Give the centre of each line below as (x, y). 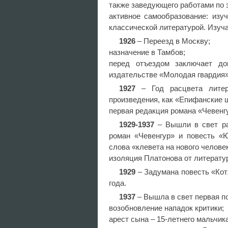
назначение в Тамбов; (147, 52)
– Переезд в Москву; (173, 41)
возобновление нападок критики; (166, 208)
